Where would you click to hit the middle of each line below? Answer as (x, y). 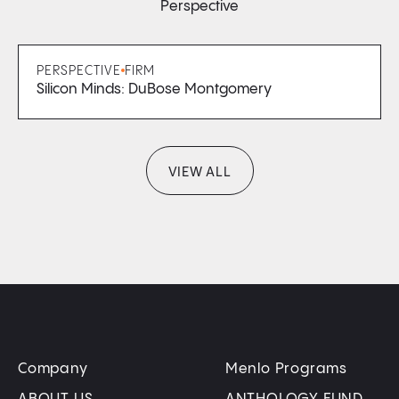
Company (53, 370)
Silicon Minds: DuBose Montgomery (154, 90)
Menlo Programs (286, 370)
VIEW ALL (199, 172)
